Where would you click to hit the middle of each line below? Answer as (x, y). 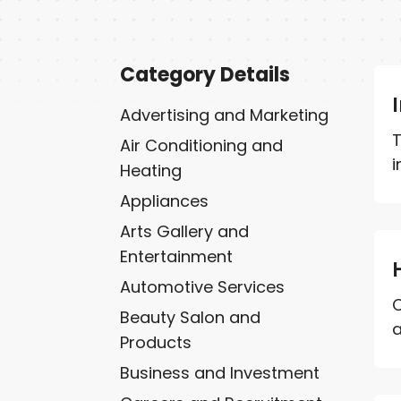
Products (156, 342)
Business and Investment (220, 372)
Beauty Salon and (191, 317)
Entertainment (177, 256)
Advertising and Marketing (225, 115)
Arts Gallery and (185, 231)
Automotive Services (203, 286)
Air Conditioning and (202, 145)
